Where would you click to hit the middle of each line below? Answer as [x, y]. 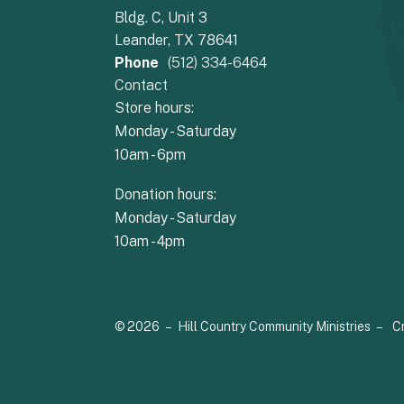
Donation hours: [165, 194]
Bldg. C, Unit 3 [161, 17]
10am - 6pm [150, 154]
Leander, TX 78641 [176, 40]
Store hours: [154, 107]
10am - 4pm [150, 241]
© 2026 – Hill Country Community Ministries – [249, 326]
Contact [141, 85]
